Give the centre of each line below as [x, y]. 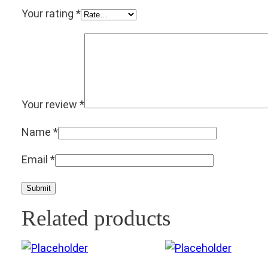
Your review [51, 105]
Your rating [49, 14]
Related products [96, 218]
